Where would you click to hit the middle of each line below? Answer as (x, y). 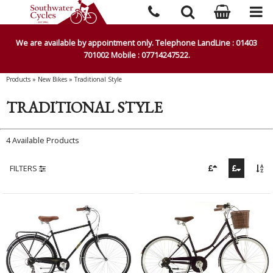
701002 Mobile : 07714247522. (136, 55)
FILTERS (24, 168)
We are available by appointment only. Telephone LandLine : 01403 (136, 43)
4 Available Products (43, 140)
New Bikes (52, 79)
